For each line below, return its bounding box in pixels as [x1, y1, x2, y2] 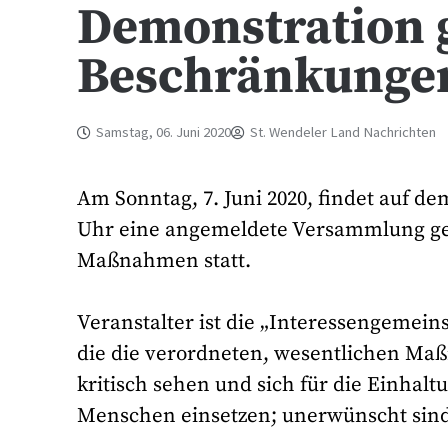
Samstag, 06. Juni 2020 [96, 123, 232, 141]
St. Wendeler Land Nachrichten [250, 123, 437, 141]
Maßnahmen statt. [77, 247, 252, 274]
